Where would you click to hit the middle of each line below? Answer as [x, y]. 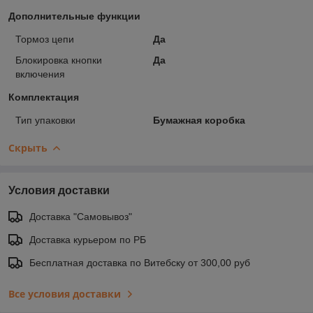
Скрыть [28, 147]
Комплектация [44, 97]
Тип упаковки [45, 120]
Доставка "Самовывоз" [81, 216]
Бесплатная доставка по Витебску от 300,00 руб [140, 262]
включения [40, 74]
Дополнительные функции [74, 16]
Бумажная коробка [199, 120]
